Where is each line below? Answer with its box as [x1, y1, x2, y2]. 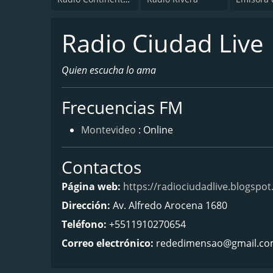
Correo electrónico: [62, 236, 156, 250]
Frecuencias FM [62, 95, 183, 119]
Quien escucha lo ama [62, 63, 156, 77]
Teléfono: [62, 217, 109, 231]
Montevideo [81, 122, 136, 136]
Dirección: [62, 198, 113, 212]
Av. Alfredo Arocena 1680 [113, 198, 227, 212]
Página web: [62, 179, 123, 193]
